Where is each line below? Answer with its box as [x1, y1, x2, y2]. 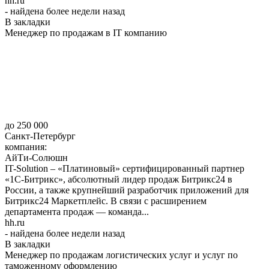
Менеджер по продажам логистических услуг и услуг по [5, 249, 238, 260]
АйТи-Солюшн [5, 152, 68, 163]
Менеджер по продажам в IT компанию [5, 27, 167, 38]
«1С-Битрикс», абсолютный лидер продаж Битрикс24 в [5, 174, 232, 184]
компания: [5, 141, 49, 152]
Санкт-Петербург [5, 130, 76, 141]
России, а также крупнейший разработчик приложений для [5, 184, 249, 195]
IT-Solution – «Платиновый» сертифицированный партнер [5, 163, 244, 174]
